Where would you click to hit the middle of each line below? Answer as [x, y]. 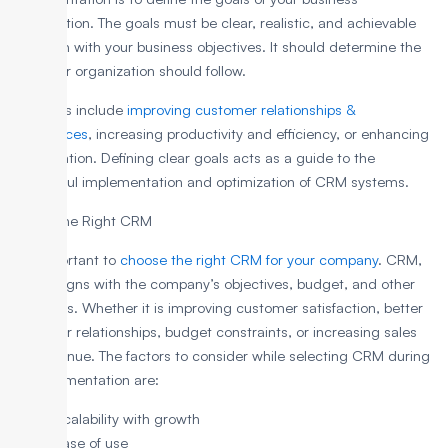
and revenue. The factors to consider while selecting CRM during [220, 356]
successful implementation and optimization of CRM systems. [209, 182]
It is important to [65, 260]
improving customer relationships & [241, 110]
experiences [49, 134]
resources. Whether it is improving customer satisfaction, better [216, 308]
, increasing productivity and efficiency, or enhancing [258, 134]
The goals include [68, 110]
